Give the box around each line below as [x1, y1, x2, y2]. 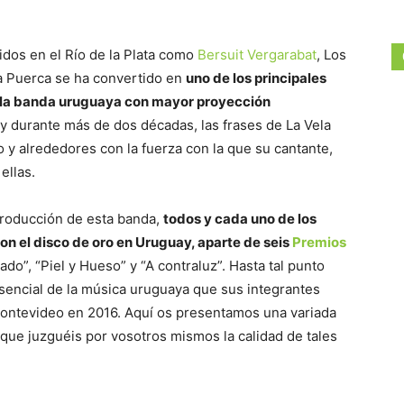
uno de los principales [186, 69, 326, 87]
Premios [292, 234, 346, 251]
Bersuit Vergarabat [197, 46, 317, 63]
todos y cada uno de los [163, 210, 317, 227]
